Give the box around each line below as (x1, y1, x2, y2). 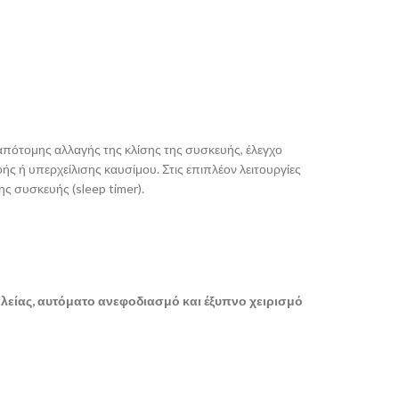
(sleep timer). (72, 181, 144, 196)
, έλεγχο (240, 142, 282, 157)
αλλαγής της (54, 142, 125, 157)
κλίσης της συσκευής (125, 142, 240, 157)
